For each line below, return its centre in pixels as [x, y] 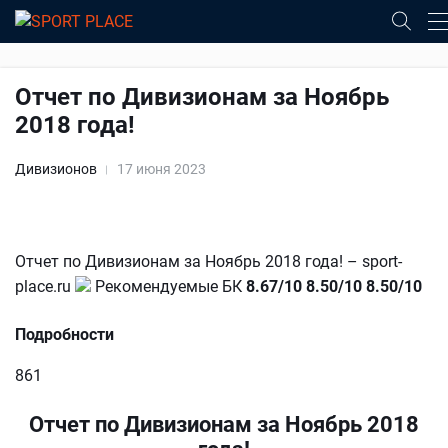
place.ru [45, 286]
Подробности [64, 334]
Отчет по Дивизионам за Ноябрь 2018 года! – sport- [208, 261]
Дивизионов [56, 169]
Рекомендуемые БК [168, 286]
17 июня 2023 [161, 169]
